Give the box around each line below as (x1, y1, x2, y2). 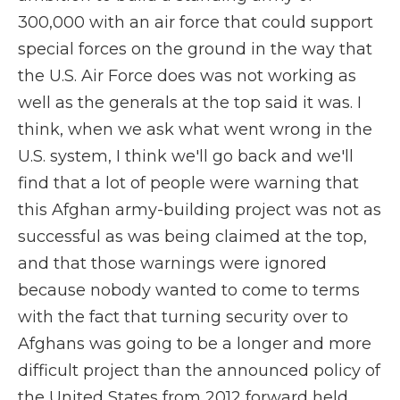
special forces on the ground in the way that (18, 39, 372, 59)
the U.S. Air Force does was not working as (18, 66, 356, 86)
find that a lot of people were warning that (18, 173, 359, 193)
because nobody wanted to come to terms (18, 280, 360, 300)
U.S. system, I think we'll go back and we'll (18, 146, 354, 166)
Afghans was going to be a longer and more (18, 334, 371, 354)
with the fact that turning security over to (18, 307, 348, 327)
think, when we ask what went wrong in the (18, 120, 372, 139)
